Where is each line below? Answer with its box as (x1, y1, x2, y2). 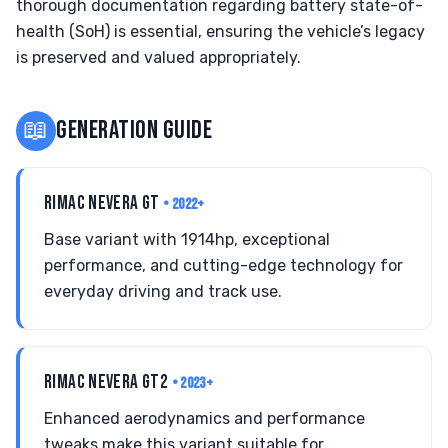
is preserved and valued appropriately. (16, 48, 301, 67)
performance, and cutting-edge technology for (44, 256, 403, 275)
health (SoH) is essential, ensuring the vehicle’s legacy (16, 22, 425, 41)
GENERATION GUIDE (56, 115, 213, 146)
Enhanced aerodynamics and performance (44, 409, 365, 428)
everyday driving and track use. (44, 282, 282, 301)
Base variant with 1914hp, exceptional (44, 230, 330, 249)
